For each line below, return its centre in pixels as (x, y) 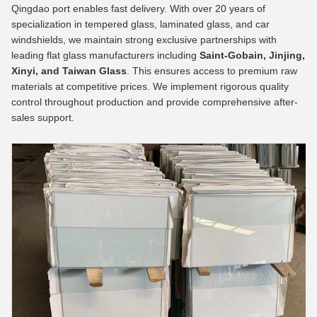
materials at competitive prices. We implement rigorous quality (150, 86)
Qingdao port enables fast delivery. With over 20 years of (138, 8)
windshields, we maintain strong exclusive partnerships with (144, 39)
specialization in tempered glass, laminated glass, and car (140, 24)
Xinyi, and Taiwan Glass (69, 70)
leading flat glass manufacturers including (105, 55)
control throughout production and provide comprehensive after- (155, 102)
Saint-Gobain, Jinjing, (252, 55)
